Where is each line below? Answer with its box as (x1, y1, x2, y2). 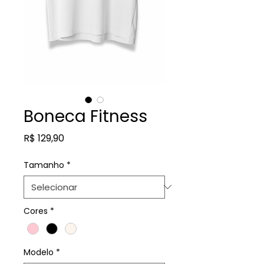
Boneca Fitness (24, 104, 147, 128)
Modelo (24, 246, 54, 258)
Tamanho (24, 159, 64, 171)
